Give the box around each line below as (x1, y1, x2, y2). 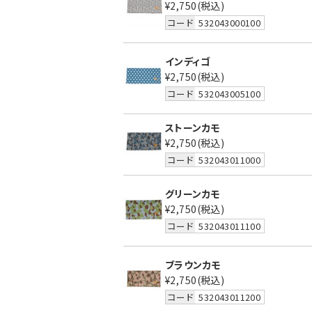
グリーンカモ (165, 187, 221, 201)
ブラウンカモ (165, 258, 221, 272)
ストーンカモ (165, 120, 221, 135)
